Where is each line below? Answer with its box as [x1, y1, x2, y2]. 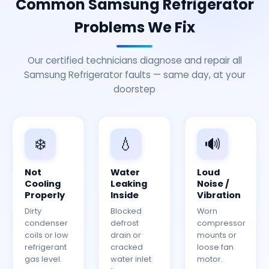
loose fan [196, 242, 234, 252]
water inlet [110, 254, 152, 264]
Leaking [110, 178, 148, 190]
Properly [25, 189, 65, 201]
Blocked [110, 206, 142, 216]
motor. [196, 254, 223, 264]
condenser [25, 218, 68, 228]
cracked [110, 242, 144, 252]
